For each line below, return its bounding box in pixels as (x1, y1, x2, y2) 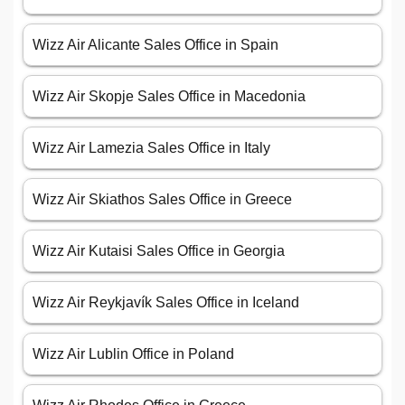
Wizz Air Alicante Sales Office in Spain (33, 37, 278, 53)
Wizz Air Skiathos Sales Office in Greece (33, 192, 296, 208)
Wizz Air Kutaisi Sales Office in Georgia (33, 243, 285, 259)
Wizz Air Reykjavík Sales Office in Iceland (33, 295, 299, 311)
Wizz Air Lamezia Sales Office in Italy (33, 140, 270, 156)
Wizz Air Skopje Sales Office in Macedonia (33, 89, 306, 105)
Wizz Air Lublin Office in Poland (33, 346, 234, 363)
